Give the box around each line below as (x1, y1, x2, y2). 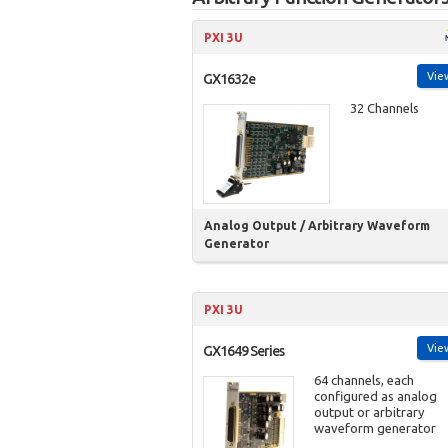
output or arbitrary (313, 405, 424, 419)
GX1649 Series (203, 343, 284, 359)
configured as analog (313, 389, 437, 403)
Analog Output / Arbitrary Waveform (204, 219, 431, 232)
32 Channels (350, 101, 419, 115)
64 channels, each (313, 373, 414, 387)
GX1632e (203, 71, 255, 87)
